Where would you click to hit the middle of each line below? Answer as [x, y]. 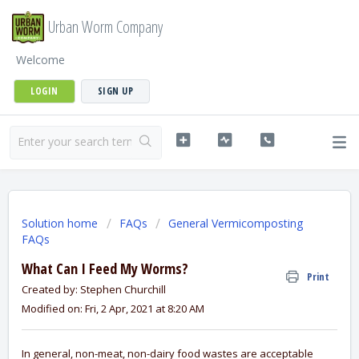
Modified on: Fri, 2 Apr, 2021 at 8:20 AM [113, 309]
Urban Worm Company [105, 27]
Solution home [61, 223]
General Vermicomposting [236, 223]
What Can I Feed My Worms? [105, 268]
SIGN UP [115, 91]
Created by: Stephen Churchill [94, 289]
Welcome [40, 60]
